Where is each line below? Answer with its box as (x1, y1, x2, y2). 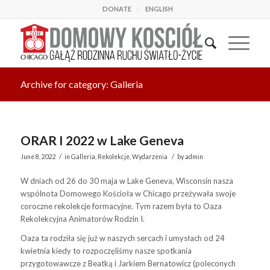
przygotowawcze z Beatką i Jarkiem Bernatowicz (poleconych (20, 259, 236, 269)
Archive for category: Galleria (20, 78, 143, 90)
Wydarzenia (131, 153, 168, 160)
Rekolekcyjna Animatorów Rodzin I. (20, 214, 145, 224)
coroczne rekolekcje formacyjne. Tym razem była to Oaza (20, 201, 222, 212)
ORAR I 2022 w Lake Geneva (20, 133, 184, 148)
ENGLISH (145, 5, 174, 13)
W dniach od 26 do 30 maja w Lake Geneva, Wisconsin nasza (20, 176, 233, 186)
